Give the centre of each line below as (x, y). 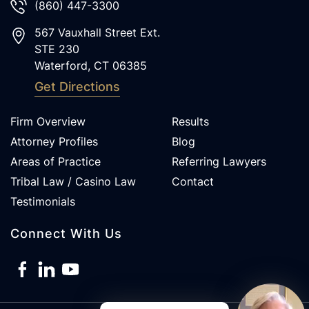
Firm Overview (48, 121)
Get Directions (77, 86)
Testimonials (43, 201)
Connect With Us (66, 233)
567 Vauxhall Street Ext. (97, 32)
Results (190, 121)
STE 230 (57, 49)
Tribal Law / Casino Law (73, 181)
